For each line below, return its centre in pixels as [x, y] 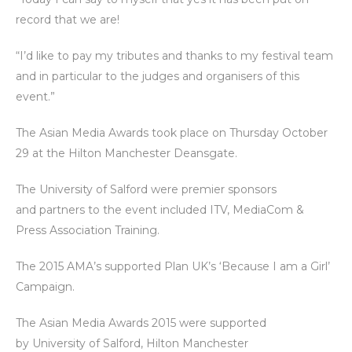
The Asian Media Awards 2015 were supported [141, 323]
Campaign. [45, 286]
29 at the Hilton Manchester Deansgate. [126, 153]
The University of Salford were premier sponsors [146, 189]
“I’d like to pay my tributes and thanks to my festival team [174, 55]
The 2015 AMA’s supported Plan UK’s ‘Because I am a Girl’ [173, 266]
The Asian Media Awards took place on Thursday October [172, 132]
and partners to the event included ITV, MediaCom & [160, 209]
